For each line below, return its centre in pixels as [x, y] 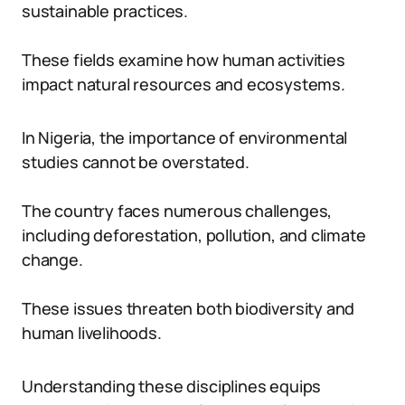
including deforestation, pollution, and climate [194, 235]
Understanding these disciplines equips [172, 386]
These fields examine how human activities [184, 60]
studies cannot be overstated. [136, 162]
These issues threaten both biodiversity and [188, 308]
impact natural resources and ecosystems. [184, 84]
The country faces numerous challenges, [177, 211]
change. [52, 259]
